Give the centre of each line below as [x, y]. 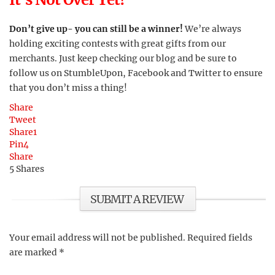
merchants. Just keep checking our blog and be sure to [123, 58]
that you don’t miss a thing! [68, 87]
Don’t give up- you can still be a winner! [97, 29]
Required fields [220, 237]
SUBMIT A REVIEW [137, 199]
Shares [30, 168]
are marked [34, 252]
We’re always [213, 29]
